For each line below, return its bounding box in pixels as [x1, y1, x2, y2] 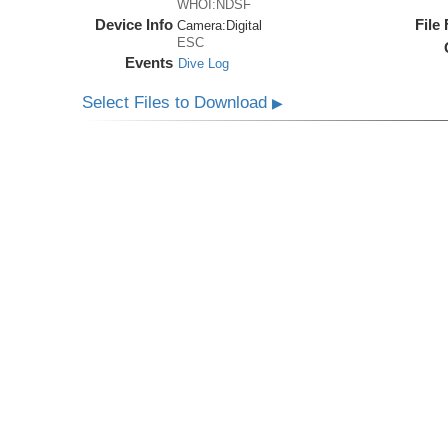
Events [125, 54, 174, 71]
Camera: [177, 18, 227, 33]
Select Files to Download [82, 93, 273, 112]
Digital [226, 18, 263, 33]
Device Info [95, 16, 174, 33]
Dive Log [178, 56, 230, 71]
